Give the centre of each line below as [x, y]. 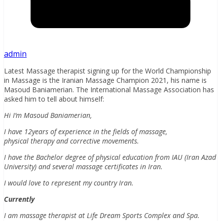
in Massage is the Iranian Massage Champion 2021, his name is [105, 80]
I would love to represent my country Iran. [69, 183]
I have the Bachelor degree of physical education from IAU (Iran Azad [110, 157]
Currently [19, 199]
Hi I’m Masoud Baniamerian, [48, 115]
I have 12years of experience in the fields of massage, [86, 131]
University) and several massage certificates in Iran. [83, 166]
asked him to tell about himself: [54, 99]
